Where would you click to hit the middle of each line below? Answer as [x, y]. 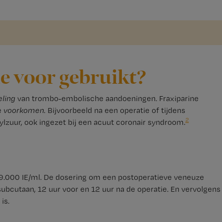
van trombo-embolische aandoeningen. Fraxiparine [107, 98]
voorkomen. [24, 110]
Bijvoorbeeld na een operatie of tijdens [115, 110]
